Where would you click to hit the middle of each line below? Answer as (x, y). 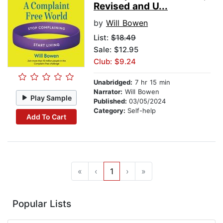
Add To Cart (46, 116)
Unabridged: (113, 82)
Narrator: (108, 92)
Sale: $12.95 (116, 50)
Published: (111, 101)
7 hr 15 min (151, 82)
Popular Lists (42, 204)
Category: (111, 111)
